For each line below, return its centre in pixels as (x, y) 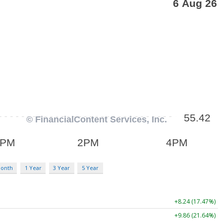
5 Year (90, 167)
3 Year (62, 167)
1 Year (33, 167)
